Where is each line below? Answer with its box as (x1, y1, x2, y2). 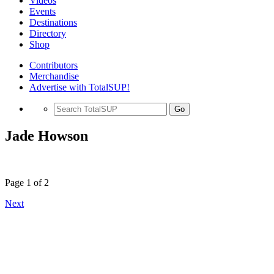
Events (29, 6, 56, 17)
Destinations (29, 17, 77, 28)
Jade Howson (5, 127, 88, 144)
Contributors (29, 60, 78, 70)
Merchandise (29, 71, 79, 81)
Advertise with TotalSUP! (29, 82, 130, 92)
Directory (29, 28, 66, 39)
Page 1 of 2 (5, 177, 49, 188)
